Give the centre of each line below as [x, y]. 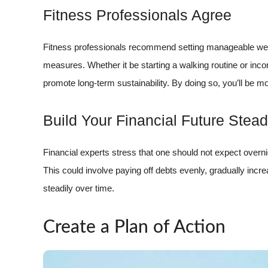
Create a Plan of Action [134, 228]
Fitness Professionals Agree [137, 15]
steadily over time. [79, 188]
